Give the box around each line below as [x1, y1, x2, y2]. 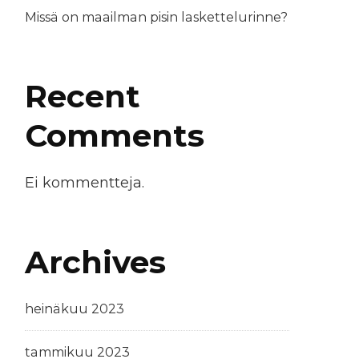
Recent [25, 77, 140, 116]
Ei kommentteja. [25, 173, 144, 192]
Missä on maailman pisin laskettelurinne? [25, 10, 288, 26]
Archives [25, 242, 166, 281]
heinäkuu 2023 [25, 301, 124, 317]
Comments [25, 116, 204, 155]
